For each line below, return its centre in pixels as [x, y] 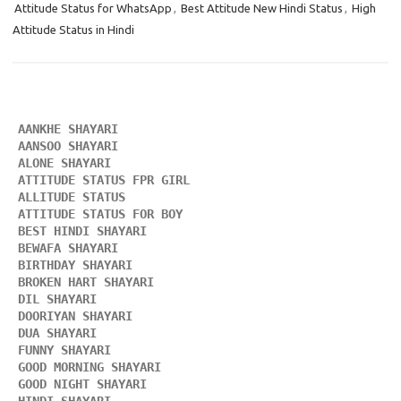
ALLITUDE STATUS [72, 197]
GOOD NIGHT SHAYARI [86, 384]
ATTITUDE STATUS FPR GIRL [107, 180]
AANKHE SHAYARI [72, 129]
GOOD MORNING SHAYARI [93, 367]
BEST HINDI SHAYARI [82, 231]
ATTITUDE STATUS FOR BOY [100, 214]
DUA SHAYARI [61, 333]
